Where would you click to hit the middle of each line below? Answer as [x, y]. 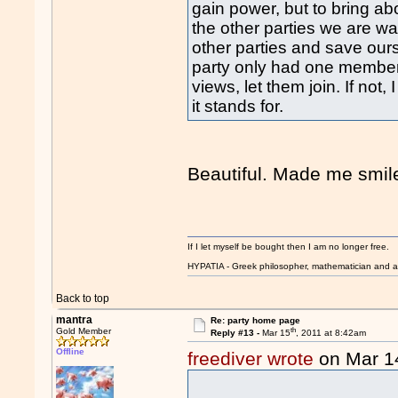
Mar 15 [276, 333]
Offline [71, 351]
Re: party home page [255, 320]
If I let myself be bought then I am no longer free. [289, 247]
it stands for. [238, 107]
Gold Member [84, 331]
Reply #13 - [236, 333]
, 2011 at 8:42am [330, 333]
